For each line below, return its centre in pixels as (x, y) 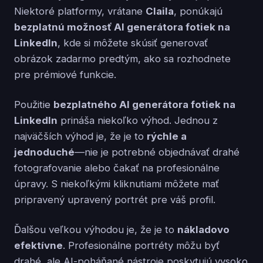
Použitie (34, 104)
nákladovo (203, 229)
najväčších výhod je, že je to (80, 136)
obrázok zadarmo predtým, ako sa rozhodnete (122, 58)
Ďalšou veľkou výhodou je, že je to (96, 229)
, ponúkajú (198, 11)
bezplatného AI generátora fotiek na (144, 104)
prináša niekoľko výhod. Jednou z (138, 120)
